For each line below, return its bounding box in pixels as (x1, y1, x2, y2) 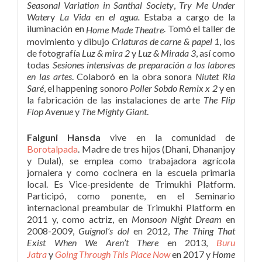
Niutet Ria (195, 71, 236, 82)
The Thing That (174, 225, 236, 237)
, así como (196, 47, 235, 59)
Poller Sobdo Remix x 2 (129, 82, 218, 94)
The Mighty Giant (81, 106, 147, 118)
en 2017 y (170, 249, 213, 260)
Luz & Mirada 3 (138, 47, 196, 59)
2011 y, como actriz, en (27, 213, 132, 225)
